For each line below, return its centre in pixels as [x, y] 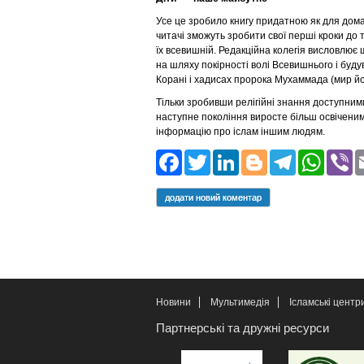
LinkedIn [288, 160]
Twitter [249, 160]
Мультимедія [240, 302]
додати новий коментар [213, 197]
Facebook [240, 160]
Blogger [312, 160]
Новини [173, 302]
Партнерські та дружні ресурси [243, 328]
